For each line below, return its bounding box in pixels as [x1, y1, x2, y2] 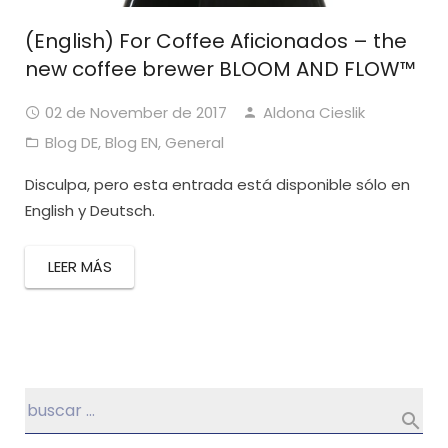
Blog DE [45, 132, 98, 154]
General [165, 132, 224, 154]
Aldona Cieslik [263, 102, 365, 124]
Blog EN [105, 132, 158, 154]
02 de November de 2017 [45, 102, 227, 124]
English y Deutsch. [25, 200, 155, 222]
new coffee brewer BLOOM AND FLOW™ [25, 55, 416, 84]
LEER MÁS [47, 256, 112, 278]
